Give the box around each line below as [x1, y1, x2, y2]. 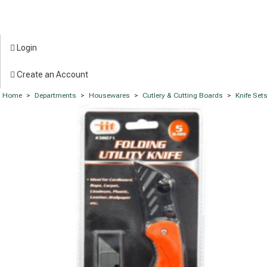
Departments [35, 91, 76, 100]
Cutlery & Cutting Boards [142, 91, 223, 100]
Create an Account [15, 70, 88, 79]
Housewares [89, 91, 130, 100]
